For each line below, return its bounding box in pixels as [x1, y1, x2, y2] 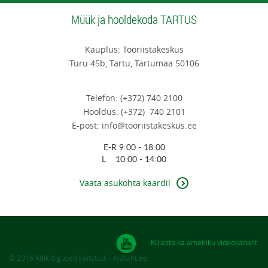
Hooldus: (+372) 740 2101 [83, 106, 185, 118]
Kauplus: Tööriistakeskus [84, 44, 184, 56]
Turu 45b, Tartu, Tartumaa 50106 [69, 57, 199, 69]
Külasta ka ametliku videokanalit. [151, 237, 259, 248]
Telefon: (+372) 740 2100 [86, 92, 182, 104]
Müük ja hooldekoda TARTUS [71, 11, 197, 28]
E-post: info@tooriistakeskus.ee [71, 120, 197, 132]
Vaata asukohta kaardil [80, 177, 170, 189]
